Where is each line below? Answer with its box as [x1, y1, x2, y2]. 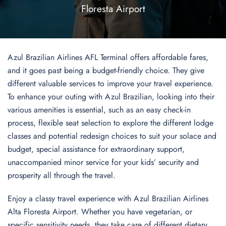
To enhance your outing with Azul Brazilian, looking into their [8, 91, 214, 102]
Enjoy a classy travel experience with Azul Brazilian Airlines [8, 193, 208, 204]
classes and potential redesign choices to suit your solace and [8, 130, 216, 142]
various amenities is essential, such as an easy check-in [8, 104, 191, 116]
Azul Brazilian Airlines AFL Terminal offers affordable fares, [8, 51, 208, 63]
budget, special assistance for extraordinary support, [8, 143, 185, 155]
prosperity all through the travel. [8, 169, 121, 181]
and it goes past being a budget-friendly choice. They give [8, 65, 204, 76]
